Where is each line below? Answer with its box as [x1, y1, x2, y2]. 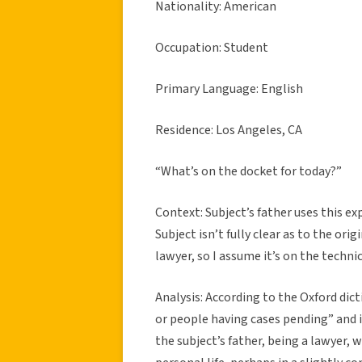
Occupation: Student [155, 38, 268, 57]
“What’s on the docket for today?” [155, 162, 342, 180]
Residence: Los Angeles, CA [155, 120, 302, 139]
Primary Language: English [155, 79, 303, 98]
